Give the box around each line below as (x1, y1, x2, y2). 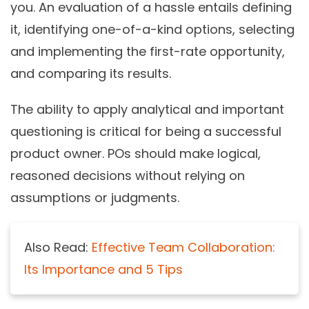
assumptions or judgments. (10, 189, 179, 207)
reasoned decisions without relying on (10, 167, 245, 185)
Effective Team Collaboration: (92, 239, 275, 257)
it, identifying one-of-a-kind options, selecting (10, 21, 295, 39)
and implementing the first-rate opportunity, (10, 43, 285, 61)
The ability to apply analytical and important (10, 101, 284, 119)
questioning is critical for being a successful (10, 123, 281, 141)
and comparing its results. (10, 65, 171, 83)
